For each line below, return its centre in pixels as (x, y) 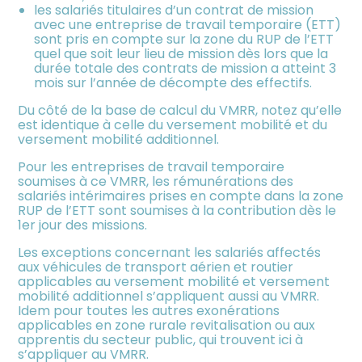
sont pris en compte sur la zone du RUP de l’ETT (184, 39)
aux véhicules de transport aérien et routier (156, 267)
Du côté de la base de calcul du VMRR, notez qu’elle (180, 110)
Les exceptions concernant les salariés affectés (170, 252)
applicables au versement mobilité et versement (174, 281)
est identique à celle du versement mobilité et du (173, 124)
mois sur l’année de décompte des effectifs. (175, 82)
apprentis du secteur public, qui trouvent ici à (161, 339)
